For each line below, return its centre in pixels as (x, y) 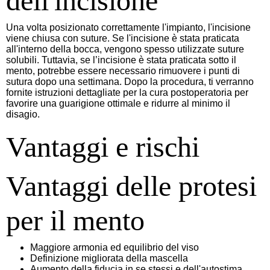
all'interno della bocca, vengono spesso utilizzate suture (125, 49)
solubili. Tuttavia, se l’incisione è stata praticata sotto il (121, 60)
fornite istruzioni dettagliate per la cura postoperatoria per (127, 92)
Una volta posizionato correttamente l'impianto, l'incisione (128, 27)
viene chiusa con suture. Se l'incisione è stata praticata (123, 38)
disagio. (23, 114)
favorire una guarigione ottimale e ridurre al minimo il (118, 103)
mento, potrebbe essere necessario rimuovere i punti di (123, 71)
